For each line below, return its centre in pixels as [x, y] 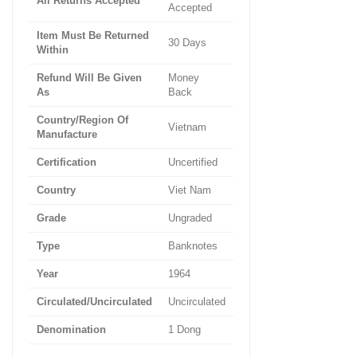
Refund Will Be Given [89, 78]
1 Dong [184, 330]
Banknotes [193, 246]
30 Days [187, 43]
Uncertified [193, 162]
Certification [67, 162]
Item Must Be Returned [93, 35]
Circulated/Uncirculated [94, 302]
